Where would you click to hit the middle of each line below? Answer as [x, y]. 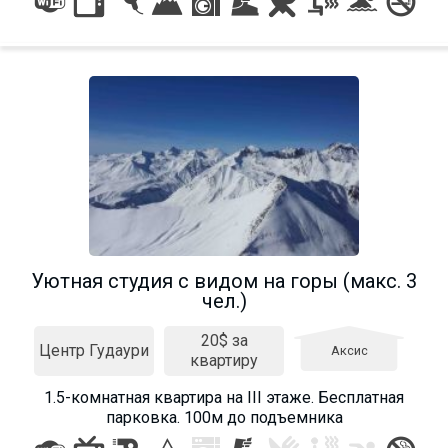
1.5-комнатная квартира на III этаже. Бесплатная [224, 397]
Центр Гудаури [94, 350]
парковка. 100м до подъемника [224, 417]
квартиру [224, 360]
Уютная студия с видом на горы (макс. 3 [224, 280]
